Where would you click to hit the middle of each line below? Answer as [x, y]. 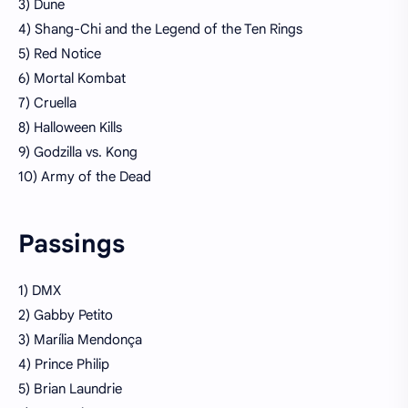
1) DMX [40, 291]
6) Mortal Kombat [72, 78]
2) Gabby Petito [66, 316]
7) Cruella [47, 102]
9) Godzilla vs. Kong [78, 152]
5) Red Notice [60, 53]
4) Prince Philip [64, 365]
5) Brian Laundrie [70, 389]
